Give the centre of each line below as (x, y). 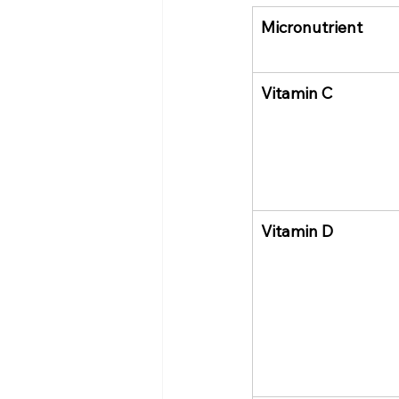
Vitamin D (297, 232)
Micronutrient (312, 28)
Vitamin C (297, 94)
